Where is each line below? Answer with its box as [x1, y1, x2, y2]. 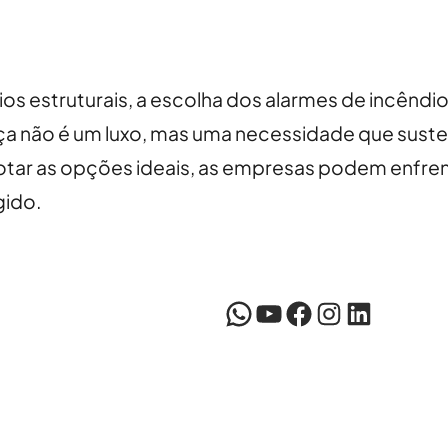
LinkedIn [343, 297, 357, 328]
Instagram [313, 297, 335, 328]
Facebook [283, 297, 296, 328]
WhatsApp [223, 297, 239, 328]
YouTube [253, 297, 268, 328]
